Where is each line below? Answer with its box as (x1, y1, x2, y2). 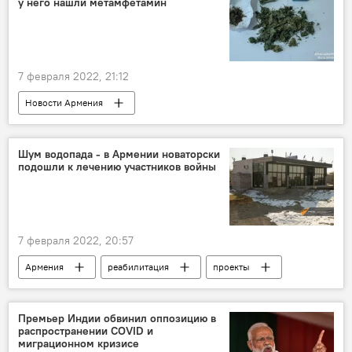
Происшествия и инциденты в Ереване (25, 119, 192, 132)
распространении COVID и (18, 323, 153, 338)
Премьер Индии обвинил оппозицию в (18, 310, 216, 325)
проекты (213, 260, 250, 273)
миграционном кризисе (18, 335, 139, 350)
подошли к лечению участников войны (18, 159, 216, 174)
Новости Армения (25, 96, 103, 108)
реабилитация (108, 260, 169, 273)
